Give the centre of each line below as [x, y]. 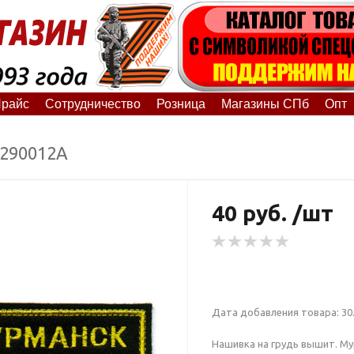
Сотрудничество [92, 104]
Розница [181, 104]
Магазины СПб [265, 104]
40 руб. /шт [272, 213]
